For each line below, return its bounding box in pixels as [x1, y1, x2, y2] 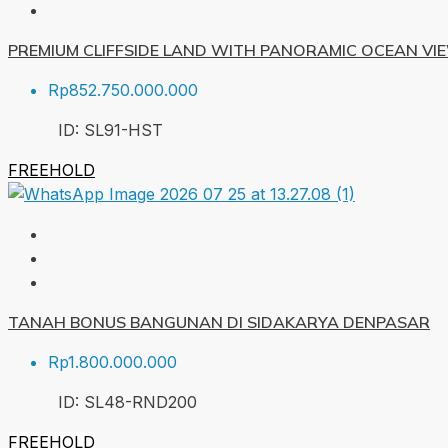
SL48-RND [84, 392, 168, 413]
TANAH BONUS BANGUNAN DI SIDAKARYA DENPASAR [8, 312, 430, 333]
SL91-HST [84, 120, 163, 141]
